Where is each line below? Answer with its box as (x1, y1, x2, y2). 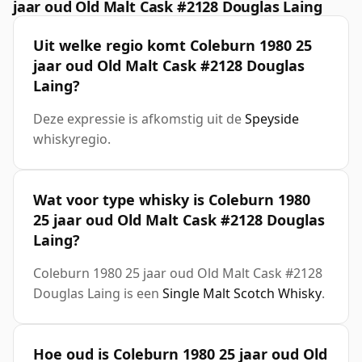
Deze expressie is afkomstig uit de (33, 110, 245, 128)
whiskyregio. (33, 130, 111, 149)
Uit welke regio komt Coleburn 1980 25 (33, 36, 312, 56)
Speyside (245, 110, 299, 128)
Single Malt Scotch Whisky (162, 284, 322, 303)
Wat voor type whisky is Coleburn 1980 (33, 190, 310, 210)
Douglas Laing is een (33, 284, 162, 303)
